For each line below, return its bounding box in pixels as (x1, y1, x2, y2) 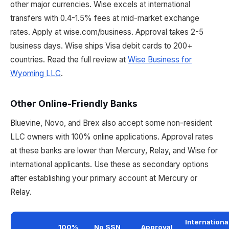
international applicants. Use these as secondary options (10, 159, 209, 169)
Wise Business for (128, 55, 192, 64)
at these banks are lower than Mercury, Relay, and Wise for (10, 146, 218, 155)
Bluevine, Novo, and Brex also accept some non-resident (10, 118, 212, 128)
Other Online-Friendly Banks (10, 98, 138, 109)
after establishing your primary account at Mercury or (10, 173, 197, 183)
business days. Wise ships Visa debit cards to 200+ (10, 41, 192, 51)
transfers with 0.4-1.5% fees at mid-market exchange (10, 13, 199, 23)
